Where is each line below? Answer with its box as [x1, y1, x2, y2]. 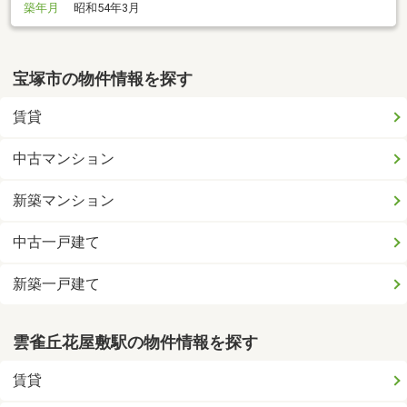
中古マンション [13, 150, 115, 168]
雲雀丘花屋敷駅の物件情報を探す [13, 333, 259, 352]
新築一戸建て [13, 275, 101, 293]
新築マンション [13, 192, 115, 210]
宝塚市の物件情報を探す [13, 70, 194, 89]
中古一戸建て [13, 233, 101, 252]
